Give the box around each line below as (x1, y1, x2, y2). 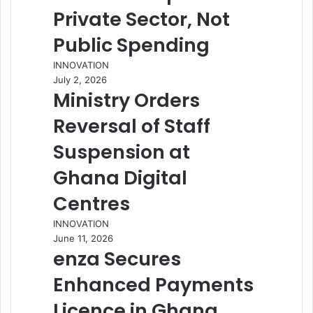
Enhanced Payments (53, 272, 254, 298)
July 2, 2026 (53, 74, 107, 85)
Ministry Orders (53, 87, 200, 113)
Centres (53, 191, 130, 217)
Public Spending (53, 32, 210, 58)
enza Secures (53, 246, 181, 272)
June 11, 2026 (53, 233, 113, 244)
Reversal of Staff (53, 113, 210, 139)
